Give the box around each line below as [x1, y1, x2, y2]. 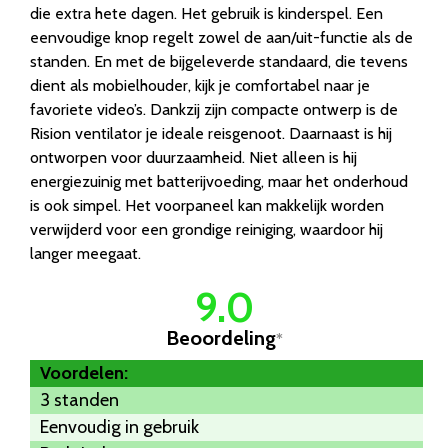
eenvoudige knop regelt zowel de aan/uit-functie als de [30, 28, 413, 48]
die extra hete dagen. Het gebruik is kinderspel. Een [30, 4, 383, 24]
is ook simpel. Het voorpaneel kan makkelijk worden [30, 196, 384, 216]
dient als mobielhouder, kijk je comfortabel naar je [30, 76, 370, 96]
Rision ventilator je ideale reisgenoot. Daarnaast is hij [30, 124, 392, 144]
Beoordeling [165, 326, 276, 351]
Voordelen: [40, 362, 128, 385]
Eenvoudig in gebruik [40, 416, 199, 439]
